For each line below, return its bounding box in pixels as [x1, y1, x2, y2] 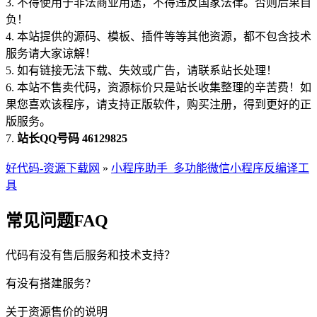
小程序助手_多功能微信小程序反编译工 [111, 161, 309, 174]
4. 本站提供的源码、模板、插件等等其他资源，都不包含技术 [6, 30, 311, 42]
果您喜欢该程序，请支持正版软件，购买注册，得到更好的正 [6, 98, 311, 110]
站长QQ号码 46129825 [17, 132, 127, 144]
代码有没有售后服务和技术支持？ [6, 248, 175, 261]
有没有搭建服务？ [6, 277, 96, 289]
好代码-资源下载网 [6, 161, 100, 174]
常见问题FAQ [6, 211, 108, 230]
